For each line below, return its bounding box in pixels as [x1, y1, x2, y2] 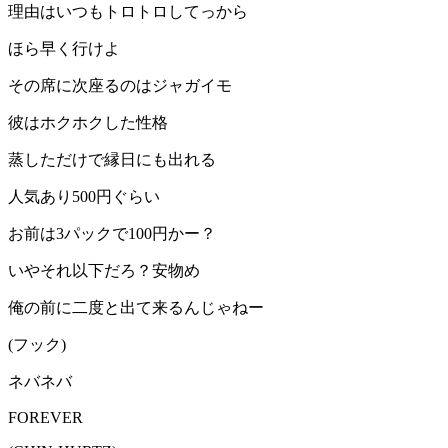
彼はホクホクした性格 [8, 114, 168, 132]
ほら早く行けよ [8, 40, 120, 58]
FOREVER [8, 409, 83, 427]
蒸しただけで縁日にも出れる [8, 151, 216, 169]
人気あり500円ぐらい [8, 188, 160, 206]
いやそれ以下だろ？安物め [8, 262, 200, 280]
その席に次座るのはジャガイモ [8, 77, 232, 95]
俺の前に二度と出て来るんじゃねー [8, 299, 264, 317]
